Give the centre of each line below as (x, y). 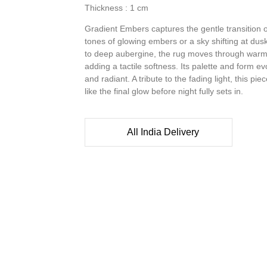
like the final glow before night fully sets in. (164, 91)
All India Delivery (163, 132)
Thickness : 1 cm (117, 7)
